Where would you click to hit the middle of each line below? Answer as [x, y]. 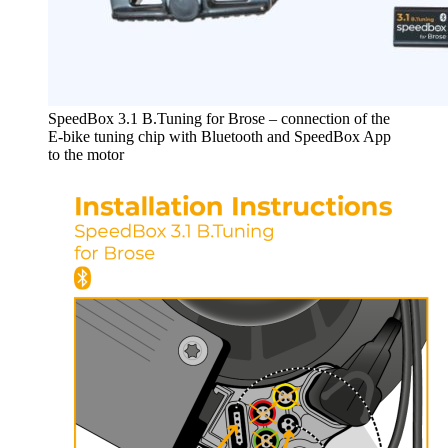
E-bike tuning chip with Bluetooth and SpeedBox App [219, 136]
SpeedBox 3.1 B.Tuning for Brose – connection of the [219, 118]
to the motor [86, 154]
